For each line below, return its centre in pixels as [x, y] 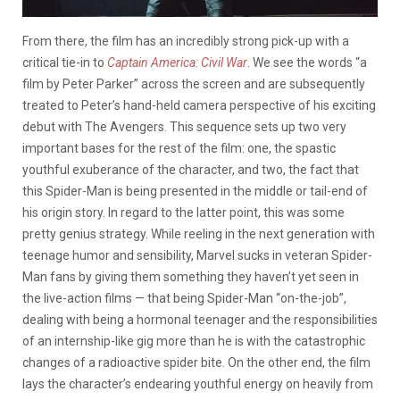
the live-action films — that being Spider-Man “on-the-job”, [184, 299]
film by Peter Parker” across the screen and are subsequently [194, 84]
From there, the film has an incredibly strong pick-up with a [186, 42]
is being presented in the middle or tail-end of [241, 192]
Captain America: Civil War [177, 63]
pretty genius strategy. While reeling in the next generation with [199, 234]
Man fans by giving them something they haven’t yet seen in [191, 277]
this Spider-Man [67, 192]
